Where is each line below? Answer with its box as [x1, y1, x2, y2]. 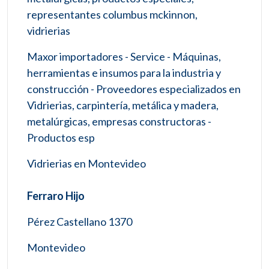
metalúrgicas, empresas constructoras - [27, 114, 211, 128]
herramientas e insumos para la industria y [27, 65, 221, 79]
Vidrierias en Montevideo [27, 156, 146, 170]
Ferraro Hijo [27, 189, 85, 202]
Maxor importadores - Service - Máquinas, [27, 49, 221, 63]
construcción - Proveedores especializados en [27, 82, 241, 95]
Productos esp [27, 130, 95, 144]
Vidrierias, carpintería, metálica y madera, [27, 98, 219, 112]
